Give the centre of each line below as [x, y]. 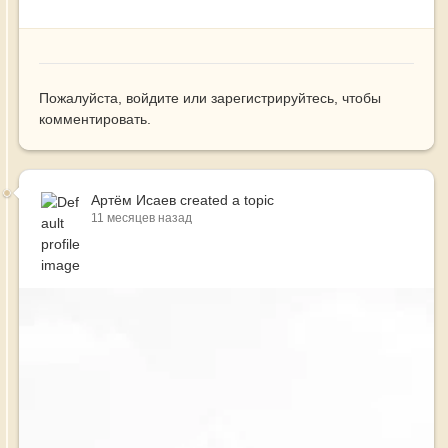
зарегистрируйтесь [272, 98]
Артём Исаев [133, 200]
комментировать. [95, 119]
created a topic [225, 200]
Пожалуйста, [82, 98]
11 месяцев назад [141, 218]
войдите [152, 98]
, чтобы [357, 98]
